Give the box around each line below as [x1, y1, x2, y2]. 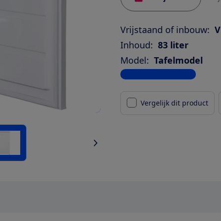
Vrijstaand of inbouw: [120, 23, 210, 36]
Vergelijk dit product [141, 98, 208, 108]
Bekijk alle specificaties [120, 69, 196, 79]
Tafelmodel [154, 54, 203, 66]
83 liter [158, 38, 188, 51]
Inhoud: [120, 38, 153, 51]
